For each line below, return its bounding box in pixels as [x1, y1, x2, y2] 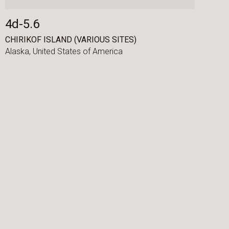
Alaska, [5, 47, 33, 57]
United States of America [32, 47, 123, 57]
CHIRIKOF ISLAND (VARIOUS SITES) [5, 34, 136, 44]
